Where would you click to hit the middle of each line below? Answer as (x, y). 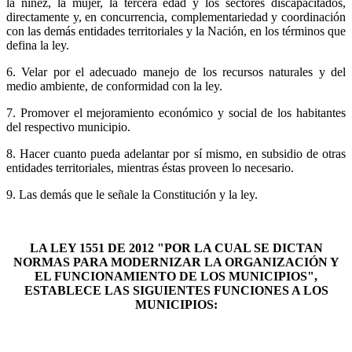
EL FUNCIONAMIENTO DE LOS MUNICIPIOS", (176, 276)
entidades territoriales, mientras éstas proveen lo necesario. (156, 167)
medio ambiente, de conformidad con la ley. (114, 86)
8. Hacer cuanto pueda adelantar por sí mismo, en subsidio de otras (176, 153)
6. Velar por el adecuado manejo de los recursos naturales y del (176, 71)
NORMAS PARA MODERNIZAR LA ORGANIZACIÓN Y (176, 262)
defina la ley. (38, 45)
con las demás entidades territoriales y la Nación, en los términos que (176, 31)
